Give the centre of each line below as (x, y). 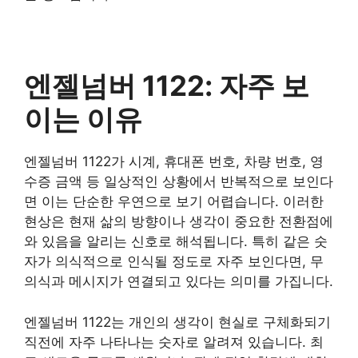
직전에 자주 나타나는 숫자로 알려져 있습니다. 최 (174, 342)
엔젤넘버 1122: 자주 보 (167, 86)
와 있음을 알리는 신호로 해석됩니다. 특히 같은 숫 (176, 241)
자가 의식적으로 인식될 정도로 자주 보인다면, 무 (174, 261)
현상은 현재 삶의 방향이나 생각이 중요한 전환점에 (179, 221)
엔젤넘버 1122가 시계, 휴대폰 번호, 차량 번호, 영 (174, 161)
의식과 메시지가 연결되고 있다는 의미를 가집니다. (179, 281)
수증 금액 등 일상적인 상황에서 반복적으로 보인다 (179, 181)
